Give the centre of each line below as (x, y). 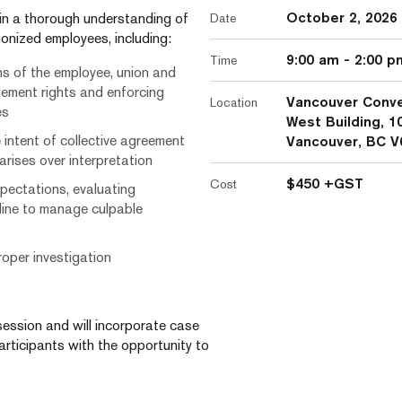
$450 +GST (325, 184)
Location (234, 102)
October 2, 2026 (342, 17)
